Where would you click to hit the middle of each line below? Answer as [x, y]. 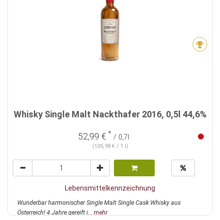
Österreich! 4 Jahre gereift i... [55, 213]
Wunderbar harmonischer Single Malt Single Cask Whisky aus [99, 203]
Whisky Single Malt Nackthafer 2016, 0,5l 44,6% [110, 114]
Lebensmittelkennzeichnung [110, 188]
